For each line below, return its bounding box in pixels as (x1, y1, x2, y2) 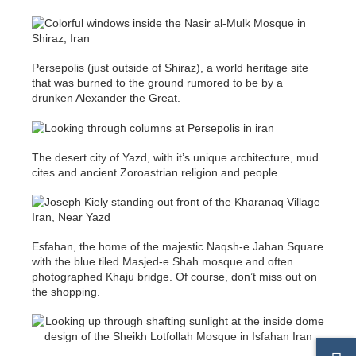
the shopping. (32, 284, 100, 298)
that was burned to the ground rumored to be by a (32, 76, 283, 90)
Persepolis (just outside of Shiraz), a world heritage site (32, 61, 308, 75)
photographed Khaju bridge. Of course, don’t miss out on (32, 269, 317, 283)
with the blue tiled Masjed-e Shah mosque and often (32, 254, 293, 268)
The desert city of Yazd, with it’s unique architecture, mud (32, 150, 319, 164)
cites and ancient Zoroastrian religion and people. (32, 165, 281, 179)
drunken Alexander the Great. (32, 91, 180, 105)
